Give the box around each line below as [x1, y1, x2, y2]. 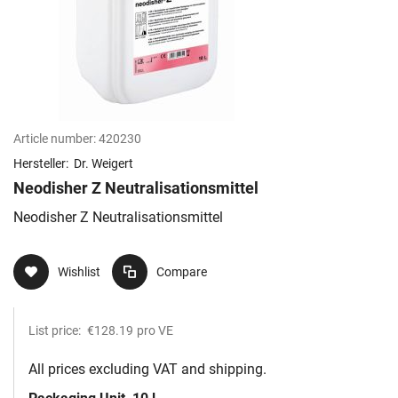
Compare [156, 265, 207, 280]
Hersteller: [13, 156, 71, 171]
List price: [28, 323, 84, 338]
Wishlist [58, 265, 100, 280]
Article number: [13, 131, 96, 147]
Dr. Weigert [74, 156, 133, 171]
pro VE [137, 323, 173, 338]
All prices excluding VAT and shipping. [28, 361, 267, 378]
